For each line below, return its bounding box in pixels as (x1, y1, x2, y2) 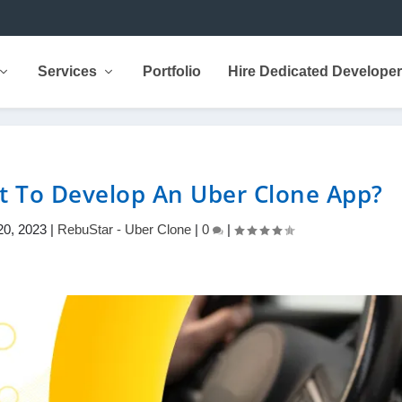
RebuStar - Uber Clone (57, 222, 192, 237)
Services (37, 64, 97, 79)
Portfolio (142, 64, 201, 79)
